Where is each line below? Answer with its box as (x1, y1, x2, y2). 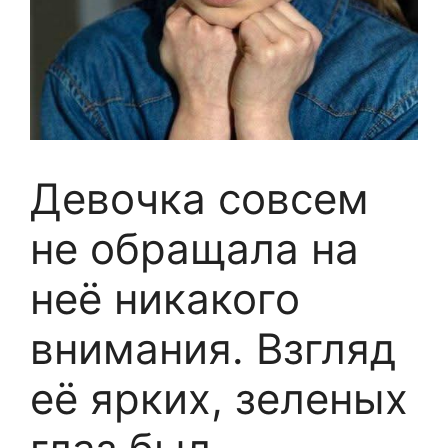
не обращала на (30, 223, 359, 275)
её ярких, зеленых (30, 373, 408, 425)
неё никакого (30, 273, 300, 325)
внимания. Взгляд (30, 323, 396, 375)
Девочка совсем (30, 173, 369, 225)
